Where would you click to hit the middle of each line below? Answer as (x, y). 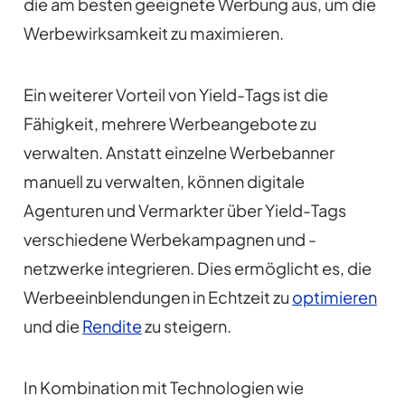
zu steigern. (186, 326)
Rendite (112, 326)
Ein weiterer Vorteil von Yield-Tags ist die (175, 95)
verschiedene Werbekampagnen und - (170, 240)
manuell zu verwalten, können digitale (164, 182)
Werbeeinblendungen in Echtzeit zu (157, 297)
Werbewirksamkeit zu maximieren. (153, 33)
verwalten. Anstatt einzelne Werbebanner (179, 153)
